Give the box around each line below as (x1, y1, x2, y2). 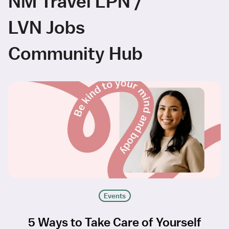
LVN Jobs (8, 16, 85, 38)
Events (103, 191, 126, 201)
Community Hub (8, 42, 143, 64)
